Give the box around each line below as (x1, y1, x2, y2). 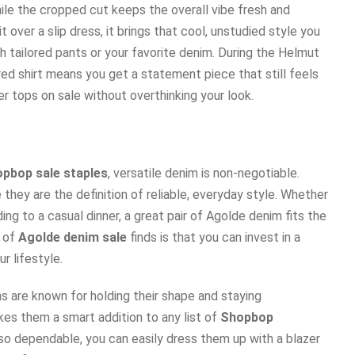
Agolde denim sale (18, 229, 127, 245)
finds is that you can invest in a (127, 229, 300, 245)
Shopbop (220, 309, 273, 325)
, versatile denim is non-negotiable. (108, 165, 300, 181)
